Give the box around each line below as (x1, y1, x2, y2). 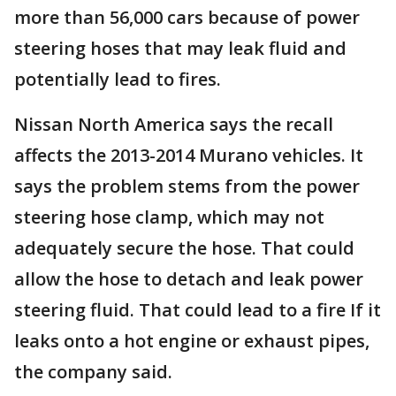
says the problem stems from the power (14, 174, 360, 198)
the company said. (14, 360, 172, 384)
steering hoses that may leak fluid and (14, 36, 346, 60)
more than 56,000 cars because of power (14, 5, 360, 29)
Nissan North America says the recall (14, 112, 333, 136)
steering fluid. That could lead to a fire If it (14, 298, 381, 322)
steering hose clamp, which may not (14, 205, 324, 229)
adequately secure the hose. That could (14, 236, 354, 260)
